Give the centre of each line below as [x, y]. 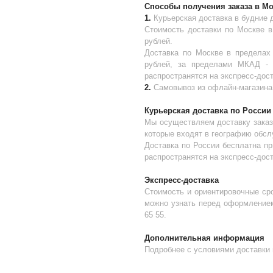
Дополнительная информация [204, 238]
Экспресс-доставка [185, 180]
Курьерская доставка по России [207, 111]
